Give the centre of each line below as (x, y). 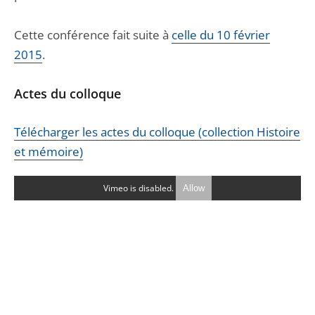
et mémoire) (49, 152)
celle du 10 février (221, 35)
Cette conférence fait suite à (93, 35)
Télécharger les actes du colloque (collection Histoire (157, 132)
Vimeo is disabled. (140, 188)
